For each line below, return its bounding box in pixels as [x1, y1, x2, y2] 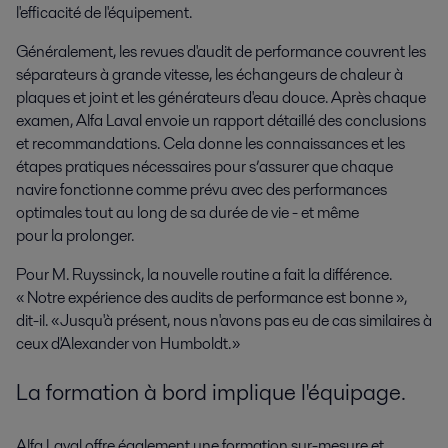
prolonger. [63, 224, 134, 248]
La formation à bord [16, 375, 212, 408]
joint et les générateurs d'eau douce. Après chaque [86, 86, 426, 110]
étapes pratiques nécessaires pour [16, 155, 249, 179]
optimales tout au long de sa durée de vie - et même [16, 201, 359, 225]
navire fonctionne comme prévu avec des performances [16, 178, 387, 202]
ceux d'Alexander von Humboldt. [16, 332, 231, 356]
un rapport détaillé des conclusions [192, 109, 426, 133]
